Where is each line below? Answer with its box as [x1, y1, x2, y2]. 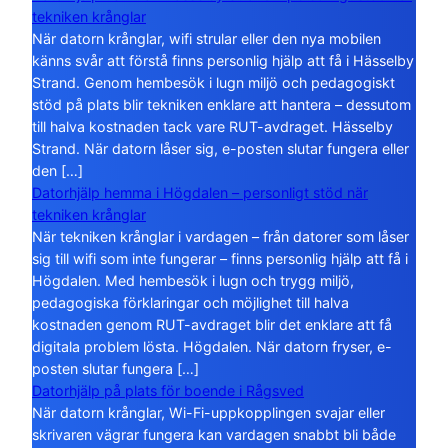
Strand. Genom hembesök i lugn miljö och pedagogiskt [32, 73, 395, 91]
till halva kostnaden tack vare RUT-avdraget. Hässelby [32, 117, 393, 135]
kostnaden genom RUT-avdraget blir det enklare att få [32, 315, 392, 333]
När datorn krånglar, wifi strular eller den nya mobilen [32, 29, 381, 47]
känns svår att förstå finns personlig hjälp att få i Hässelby [32, 51, 414, 69]
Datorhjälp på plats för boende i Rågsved [32, 381, 304, 399]
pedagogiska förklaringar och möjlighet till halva [32, 293, 349, 311]
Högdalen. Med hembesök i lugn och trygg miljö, [32, 271, 354, 289]
